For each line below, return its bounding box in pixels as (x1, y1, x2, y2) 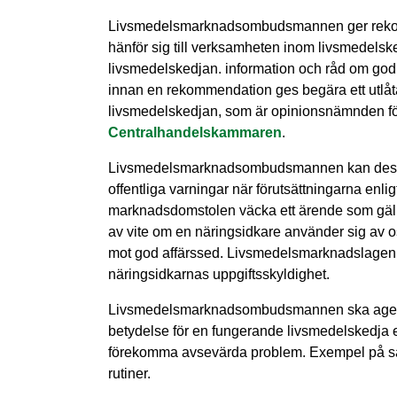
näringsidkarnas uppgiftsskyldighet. (107, 267, 330, 283)
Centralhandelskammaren (107, 125, 282, 141)
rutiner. (107, 366, 151, 382)
